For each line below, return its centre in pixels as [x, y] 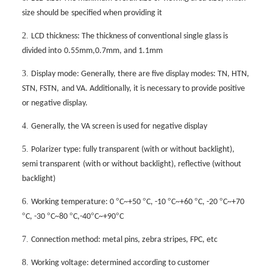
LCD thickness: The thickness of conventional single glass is [129, 37]
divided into [42, 51]
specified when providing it [117, 13]
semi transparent [51, 165]
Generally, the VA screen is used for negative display [119, 127]
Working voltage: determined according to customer [120, 263]
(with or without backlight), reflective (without [162, 165]
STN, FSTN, [41, 89]
